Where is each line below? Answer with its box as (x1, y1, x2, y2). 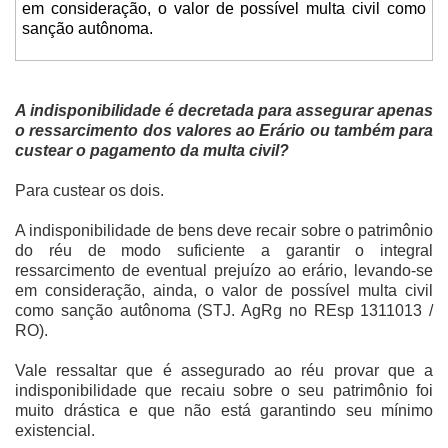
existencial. (15, 422, 95, 440)
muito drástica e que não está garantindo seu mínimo (15, 402, 433, 420)
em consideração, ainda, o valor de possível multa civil (15, 282, 433, 300)
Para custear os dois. (15, 182, 164, 200)
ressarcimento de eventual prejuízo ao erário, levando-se (15, 262, 433, 280)
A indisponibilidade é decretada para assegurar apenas (15, 102, 433, 120)
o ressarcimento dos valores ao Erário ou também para (15, 122, 433, 140)
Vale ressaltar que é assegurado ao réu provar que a (15, 362, 433, 380)
